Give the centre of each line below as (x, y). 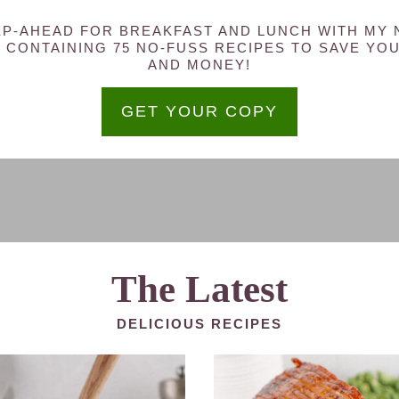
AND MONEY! (199, 64)
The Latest (199, 289)
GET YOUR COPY (199, 112)
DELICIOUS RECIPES (199, 323)
